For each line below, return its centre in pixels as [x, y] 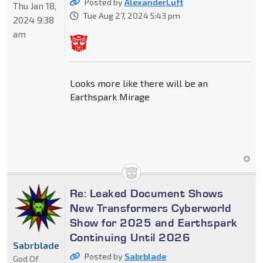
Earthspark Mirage [109, 96]
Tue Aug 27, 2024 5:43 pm [131, 15]
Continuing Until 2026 [130, 237]
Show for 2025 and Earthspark [154, 222]
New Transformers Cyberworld [151, 208]
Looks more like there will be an [139, 83]
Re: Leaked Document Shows [146, 193]
